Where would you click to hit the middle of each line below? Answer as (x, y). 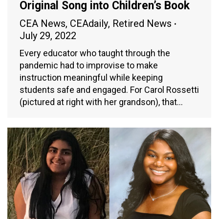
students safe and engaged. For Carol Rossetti (109, 90)
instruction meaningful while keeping (91, 78)
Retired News (142, 24)
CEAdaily (89, 24)
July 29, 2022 (48, 36)
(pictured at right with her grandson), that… (101, 102)
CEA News (43, 24)
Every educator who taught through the (95, 53)
